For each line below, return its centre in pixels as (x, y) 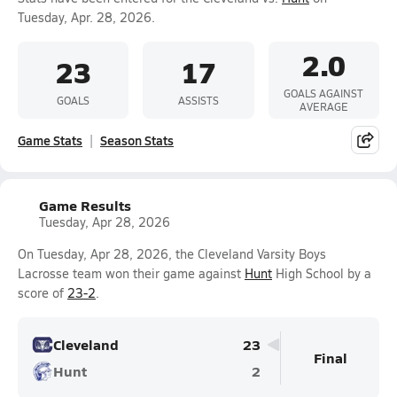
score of (43, 293)
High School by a (322, 273)
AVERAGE (323, 106)
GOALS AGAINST (324, 93)
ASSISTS (198, 100)
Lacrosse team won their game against (131, 273)
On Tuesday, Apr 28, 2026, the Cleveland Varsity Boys (172, 254)
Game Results (85, 205)
